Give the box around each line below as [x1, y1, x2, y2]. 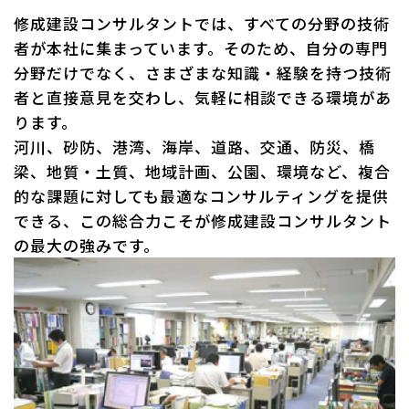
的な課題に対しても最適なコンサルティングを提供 [14, 184, 390, 208]
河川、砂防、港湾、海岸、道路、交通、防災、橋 [14, 135, 376, 159]
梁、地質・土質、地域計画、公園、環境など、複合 [14, 160, 392, 184]
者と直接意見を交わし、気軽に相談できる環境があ [14, 86, 393, 110]
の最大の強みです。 [14, 234, 161, 257]
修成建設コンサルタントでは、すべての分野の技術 [14, 12, 391, 36]
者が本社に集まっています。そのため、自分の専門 [14, 37, 389, 60]
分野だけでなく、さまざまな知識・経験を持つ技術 [14, 61, 393, 85]
